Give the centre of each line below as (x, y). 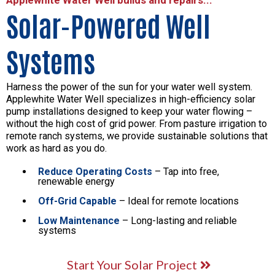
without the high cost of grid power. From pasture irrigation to (137, 123)
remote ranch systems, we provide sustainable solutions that (137, 136)
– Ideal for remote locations (178, 201)
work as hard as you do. (56, 148)
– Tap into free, (186, 171)
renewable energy (76, 181)
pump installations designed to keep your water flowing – (129, 111)
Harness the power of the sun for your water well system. (129, 87)
